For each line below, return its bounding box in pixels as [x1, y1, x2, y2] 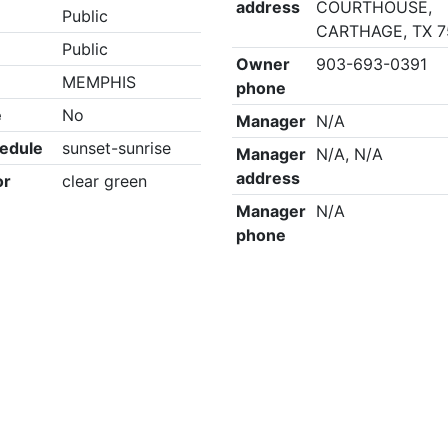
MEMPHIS [61, 72, 136, 92]
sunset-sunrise [61, 138, 171, 158]
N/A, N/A [316, 144, 384, 164]
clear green [61, 171, 147, 191]
